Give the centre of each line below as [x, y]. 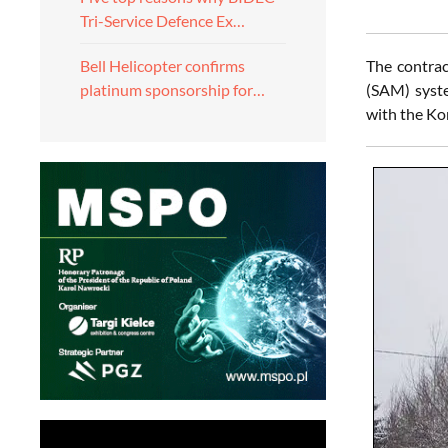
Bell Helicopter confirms [162, 65]
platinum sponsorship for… [172, 89]
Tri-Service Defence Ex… [162, 20]
